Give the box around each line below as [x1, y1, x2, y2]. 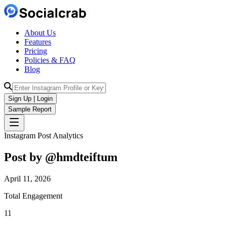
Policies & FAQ [24, 56, 75, 64]
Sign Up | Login [8, 95, 53, 102]
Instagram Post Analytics [4, 131, 83, 140]
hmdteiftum [56, 150, 118, 164]
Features [24, 37, 51, 46]
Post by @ [4, 150, 56, 164]
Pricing [24, 47, 47, 55]
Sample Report [8, 105, 52, 113]
